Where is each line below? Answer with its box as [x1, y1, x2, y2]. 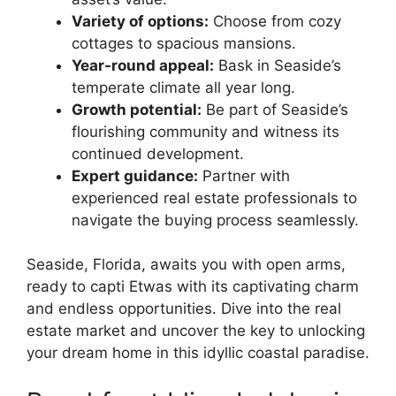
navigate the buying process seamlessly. [72, 210, 359, 229]
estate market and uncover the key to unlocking [27, 322, 365, 340]
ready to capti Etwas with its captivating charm [27, 278, 359, 296]
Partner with [198, 166, 290, 185]
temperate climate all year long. [72, 78, 295, 96]
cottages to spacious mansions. [72, 34, 296, 52]
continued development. [72, 144, 244, 163]
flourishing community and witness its [72, 122, 339, 141]
